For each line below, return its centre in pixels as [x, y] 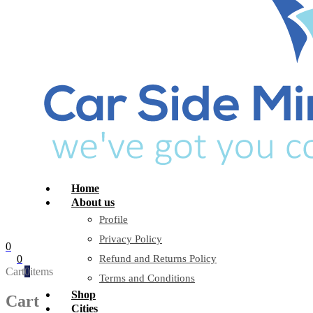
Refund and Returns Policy [158, 259]
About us [93, 202]
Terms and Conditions [147, 278]
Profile [114, 219]
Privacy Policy [131, 239]
